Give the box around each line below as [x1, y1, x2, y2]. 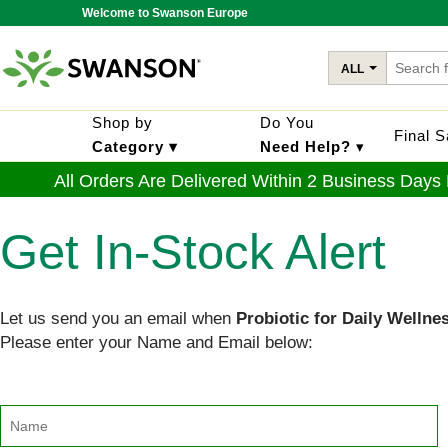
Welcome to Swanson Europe [82, 6, 248, 20]
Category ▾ [92, 138, 178, 155]
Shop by [92, 114, 153, 131]
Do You [260, 114, 314, 131]
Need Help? [260, 138, 351, 155]
